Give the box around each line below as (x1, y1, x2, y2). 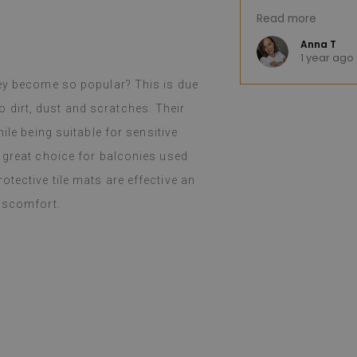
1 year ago (300, 50, 354, 65)
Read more (257, 11, 316, 26)
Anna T (300, 37, 336, 51)
